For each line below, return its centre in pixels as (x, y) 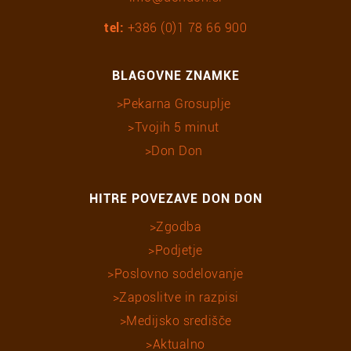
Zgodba (179, 227)
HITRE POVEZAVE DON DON (175, 199)
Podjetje (179, 250)
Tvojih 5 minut (177, 127)
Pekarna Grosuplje (177, 104)
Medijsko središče (179, 321)
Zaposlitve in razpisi (179, 297)
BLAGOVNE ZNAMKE (175, 76)
